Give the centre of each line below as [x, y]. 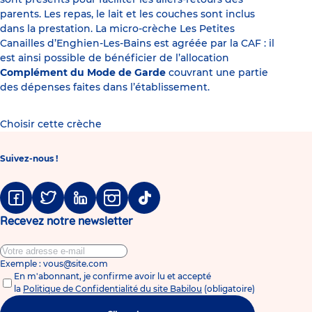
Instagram [118, 206]
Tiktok [141, 206]
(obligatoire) [229, 289]
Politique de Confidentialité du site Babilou [112, 289]
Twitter [47, 206]
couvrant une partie [217, 73]
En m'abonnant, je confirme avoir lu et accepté [112, 276]
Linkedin [82, 206]
